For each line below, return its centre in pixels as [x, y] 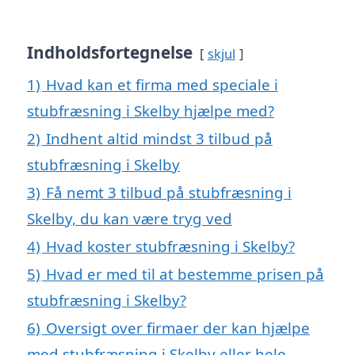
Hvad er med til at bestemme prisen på [185, 274]
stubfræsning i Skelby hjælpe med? [151, 111]
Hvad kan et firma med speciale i [162, 85]
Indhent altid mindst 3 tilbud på [159, 139]
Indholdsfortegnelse [110, 53]
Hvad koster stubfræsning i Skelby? [170, 246]
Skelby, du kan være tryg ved [130, 219]
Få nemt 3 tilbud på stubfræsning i [169, 193]
